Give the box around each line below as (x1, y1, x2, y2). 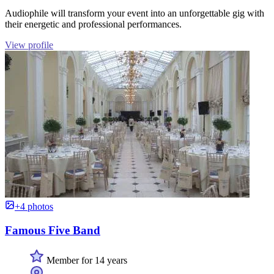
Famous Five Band (5, 223, 100, 237)
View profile (5, 40, 53, 51)
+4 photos (15, 201, 53, 212)
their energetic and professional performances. (5, 19, 182, 30)
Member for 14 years (44, 254, 127, 265)
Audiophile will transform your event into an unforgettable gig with (5, 8, 264, 19)
